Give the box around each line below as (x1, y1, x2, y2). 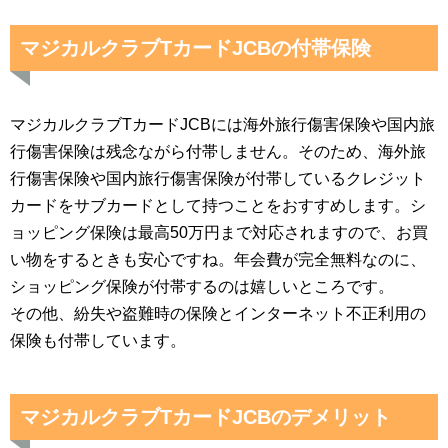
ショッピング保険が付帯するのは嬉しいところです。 (10, 278, 394, 295)
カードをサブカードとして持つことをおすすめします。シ (10, 197, 426, 214)
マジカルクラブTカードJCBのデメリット (20, 406, 391, 428)
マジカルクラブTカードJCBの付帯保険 (20, 37, 371, 59)
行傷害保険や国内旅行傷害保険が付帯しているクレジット (10, 170, 426, 187)
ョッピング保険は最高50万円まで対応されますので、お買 (10, 224, 428, 241)
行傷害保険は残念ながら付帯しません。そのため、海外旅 (10, 143, 426, 160)
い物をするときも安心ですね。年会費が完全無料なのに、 (10, 251, 426, 268)
